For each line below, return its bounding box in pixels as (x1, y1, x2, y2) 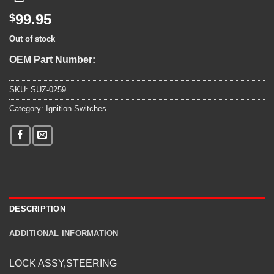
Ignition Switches (46, 103, 106, 113)
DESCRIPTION (9, 204, 65, 213)
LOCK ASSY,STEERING (9, 257, 117, 268)
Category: (9, 103, 46, 113)
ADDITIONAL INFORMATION (9, 228, 119, 238)
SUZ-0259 (31, 84, 66, 94)
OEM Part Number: (9, 54, 100, 65)
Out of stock (9, 34, 55, 44)
